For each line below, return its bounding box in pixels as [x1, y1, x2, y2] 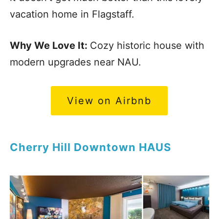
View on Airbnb [66, 95, 152, 107]
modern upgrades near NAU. [10, 56, 144, 68]
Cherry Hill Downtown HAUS [10, 141, 171, 154]
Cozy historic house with [90, 40, 204, 52]
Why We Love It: [10, 40, 90, 52]
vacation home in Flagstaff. [10, 8, 137, 21]
